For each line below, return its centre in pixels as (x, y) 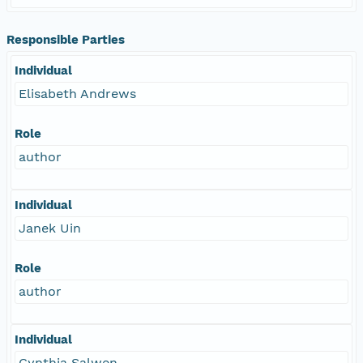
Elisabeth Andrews (77, 93)
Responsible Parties (66, 39)
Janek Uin (50, 228)
